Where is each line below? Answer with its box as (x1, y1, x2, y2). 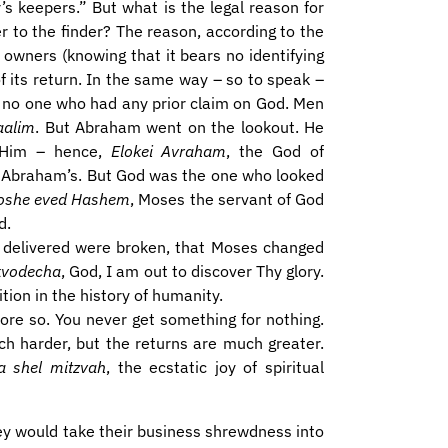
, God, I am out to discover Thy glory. (61, 261, 325, 281)
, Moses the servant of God (130, 189, 325, 209)
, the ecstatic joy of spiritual (105, 357, 325, 377)
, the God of (226, 141, 325, 161)
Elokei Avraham (110, 141, 227, 161)
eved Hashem (34, 189, 131, 209)
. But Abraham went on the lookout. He (35, 117, 325, 137)
